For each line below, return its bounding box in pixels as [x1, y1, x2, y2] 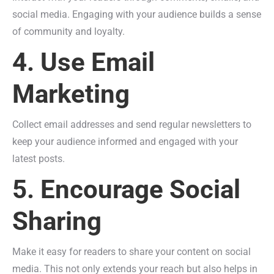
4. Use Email [12, 47, 155, 77]
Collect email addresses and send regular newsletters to [12, 119, 251, 130]
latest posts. [12, 153, 65, 165]
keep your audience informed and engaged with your [12, 136, 238, 147]
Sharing [12, 206, 102, 236]
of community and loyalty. [12, 26, 125, 37]
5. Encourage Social [12, 174, 240, 204]
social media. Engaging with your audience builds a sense [12, 9, 261, 20]
